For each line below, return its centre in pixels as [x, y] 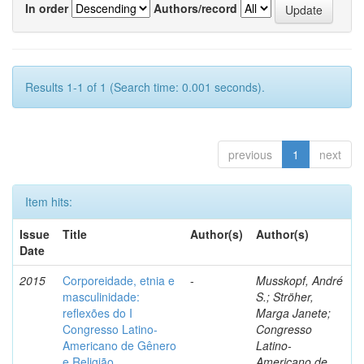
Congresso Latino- [110, 329]
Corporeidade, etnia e [119, 280]
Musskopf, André [299, 280]
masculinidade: [101, 297]
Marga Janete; [293, 313]
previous [250, 154]
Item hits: [49, 201]
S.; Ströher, [285, 297]
